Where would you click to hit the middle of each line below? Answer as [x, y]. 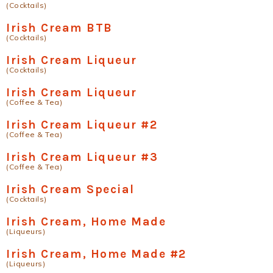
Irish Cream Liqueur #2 [82, 125]
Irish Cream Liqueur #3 [82, 157]
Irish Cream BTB [59, 28]
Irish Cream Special [70, 190]
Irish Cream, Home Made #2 [96, 254]
